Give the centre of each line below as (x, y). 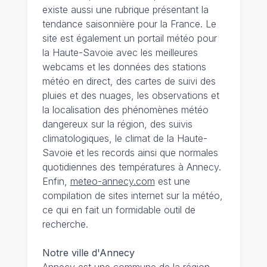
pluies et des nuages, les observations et (131, 95)
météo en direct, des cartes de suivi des (129, 81)
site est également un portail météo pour (129, 38)
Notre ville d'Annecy (88, 252)
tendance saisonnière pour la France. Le (129, 24)
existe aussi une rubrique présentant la (125, 9)
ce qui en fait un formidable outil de (119, 209)
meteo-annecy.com (112, 181)
